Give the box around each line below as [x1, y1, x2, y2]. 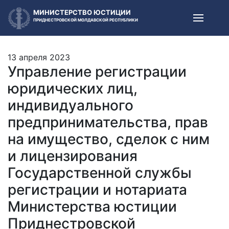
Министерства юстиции [8, 198, 177, 215]
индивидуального [8, 97, 133, 114]
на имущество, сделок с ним [8, 130, 210, 148]
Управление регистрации [8, 63, 187, 80]
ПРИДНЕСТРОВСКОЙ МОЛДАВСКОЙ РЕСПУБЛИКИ [33, 17, 138, 22]
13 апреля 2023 [8, 52, 70, 62]
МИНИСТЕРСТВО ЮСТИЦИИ [33, 8, 131, 16]
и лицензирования [8, 147, 138, 165]
